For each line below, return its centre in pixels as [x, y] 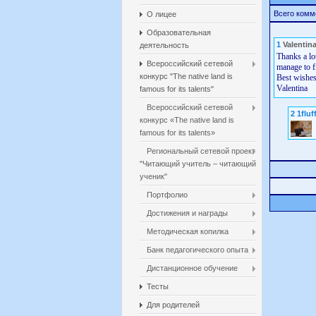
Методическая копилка [188, 231]
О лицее [162, 14]
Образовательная [179, 32]
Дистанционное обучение [192, 268]
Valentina [292, 88]
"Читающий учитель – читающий [198, 164]
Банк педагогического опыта [197, 250]
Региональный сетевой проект [201, 151]
